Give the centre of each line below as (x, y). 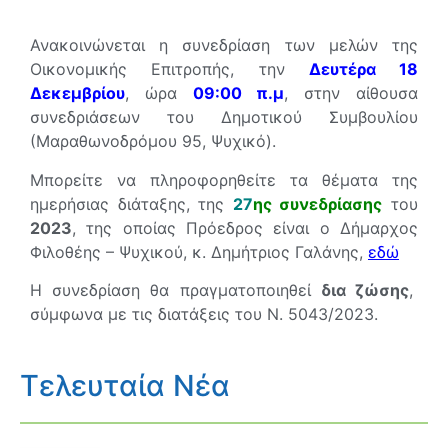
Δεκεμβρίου (77, 93)
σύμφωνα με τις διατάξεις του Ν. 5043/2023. (204, 313)
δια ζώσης (365, 289)
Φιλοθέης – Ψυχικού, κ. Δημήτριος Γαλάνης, (199, 251)
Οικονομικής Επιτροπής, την (169, 69)
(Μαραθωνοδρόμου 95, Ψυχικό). (153, 141)
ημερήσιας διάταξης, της (131, 203)
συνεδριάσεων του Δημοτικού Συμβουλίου (224, 117)
